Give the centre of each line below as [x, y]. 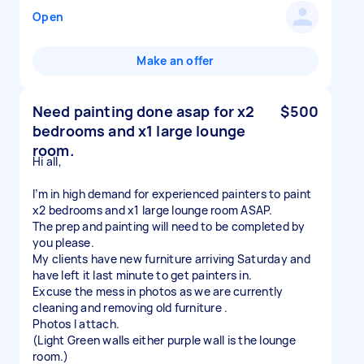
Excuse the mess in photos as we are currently [158, 291]
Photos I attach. [76, 324]
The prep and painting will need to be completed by [169, 226]
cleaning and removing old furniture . [130, 308]
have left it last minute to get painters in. [142, 275]
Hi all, [47, 161]
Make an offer [175, 61]
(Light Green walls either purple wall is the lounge [164, 340]
